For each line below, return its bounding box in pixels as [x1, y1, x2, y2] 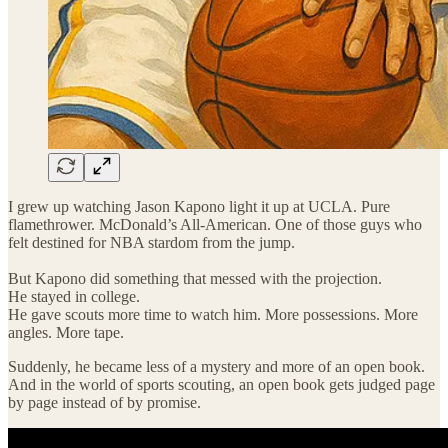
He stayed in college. [8, 287, 140, 305]
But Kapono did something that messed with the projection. [8, 269, 382, 287]
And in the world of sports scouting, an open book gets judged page [8, 375, 435, 393]
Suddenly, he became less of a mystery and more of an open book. [8, 357, 425, 375]
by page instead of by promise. [8, 393, 201, 411]
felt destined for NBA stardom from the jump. [8, 233, 295, 251]
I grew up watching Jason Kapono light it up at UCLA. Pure [8, 197, 390, 215]
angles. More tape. [8, 323, 124, 341]
